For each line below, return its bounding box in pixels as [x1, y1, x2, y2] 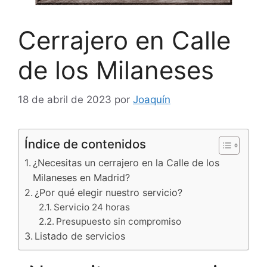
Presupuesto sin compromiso [56, 215, 182, 227]
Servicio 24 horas [54, 201, 131, 213]
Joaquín [133, 93, 170, 105]
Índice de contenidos [24, 136, 146, 151]
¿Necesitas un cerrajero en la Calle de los [33, 156, 220, 169]
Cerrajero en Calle [18, 25, 231, 56]
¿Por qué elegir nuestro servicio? [35, 186, 183, 198]
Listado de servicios [35, 229, 126, 242]
